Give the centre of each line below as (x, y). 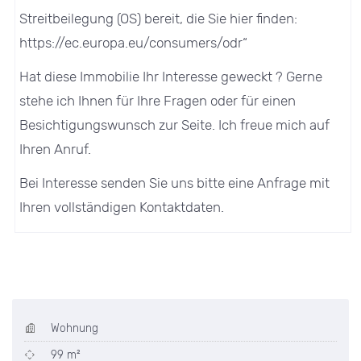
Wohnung (73, 328)
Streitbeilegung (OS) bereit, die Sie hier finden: (159, 18)
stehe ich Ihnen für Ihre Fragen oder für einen (158, 100)
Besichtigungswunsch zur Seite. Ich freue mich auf (175, 124)
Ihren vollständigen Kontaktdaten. (122, 207)
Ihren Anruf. (56, 149)
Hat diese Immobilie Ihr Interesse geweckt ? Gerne (171, 76)
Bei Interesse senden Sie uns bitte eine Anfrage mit (175, 183)
